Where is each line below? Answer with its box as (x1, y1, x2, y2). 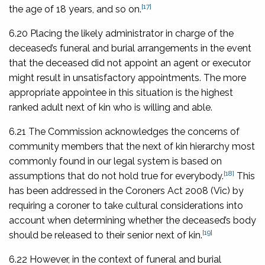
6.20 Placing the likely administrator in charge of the (9, 27, 234, 39)
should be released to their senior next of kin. (9, 229, 202, 241)
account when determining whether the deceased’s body (9, 214, 256, 226)
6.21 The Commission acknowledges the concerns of (9, 125, 240, 137)
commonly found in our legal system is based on (9, 155, 222, 167)
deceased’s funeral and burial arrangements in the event (9, 42, 251, 54)
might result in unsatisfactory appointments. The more (9, 72, 246, 83)
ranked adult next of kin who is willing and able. (9, 101, 212, 113)
